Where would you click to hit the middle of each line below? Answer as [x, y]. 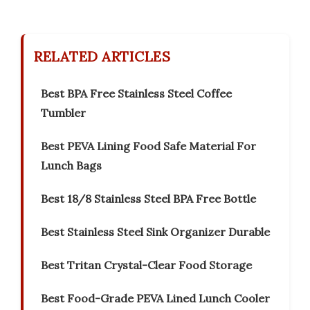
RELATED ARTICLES [102, 57]
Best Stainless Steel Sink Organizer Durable [155, 232]
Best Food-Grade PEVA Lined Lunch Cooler [155, 299]
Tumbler [63, 113]
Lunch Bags [71, 166]
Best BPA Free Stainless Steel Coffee [136, 94]
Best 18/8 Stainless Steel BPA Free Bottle [148, 199]
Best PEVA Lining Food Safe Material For [148, 146]
